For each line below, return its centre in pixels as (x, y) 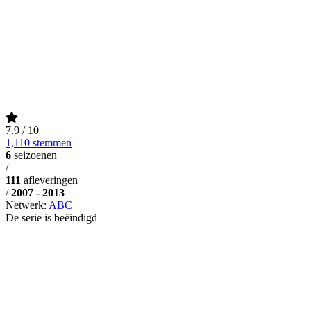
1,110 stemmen (39, 142)
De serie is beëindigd (51, 217)
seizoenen (35, 155)
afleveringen (51, 180)
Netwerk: (27, 205)
